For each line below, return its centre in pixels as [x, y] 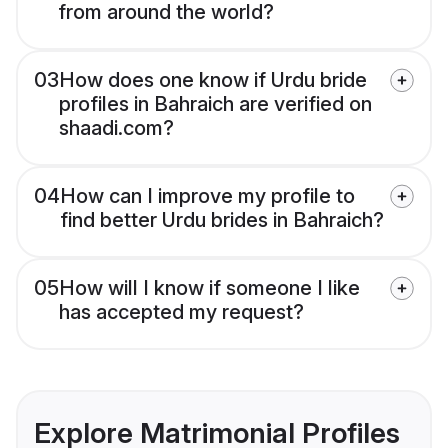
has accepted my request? [181, 312]
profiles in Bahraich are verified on [215, 104]
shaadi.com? [116, 128]
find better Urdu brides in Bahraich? [222, 220]
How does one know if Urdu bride [213, 80]
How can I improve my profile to [207, 196]
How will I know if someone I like [209, 288]
